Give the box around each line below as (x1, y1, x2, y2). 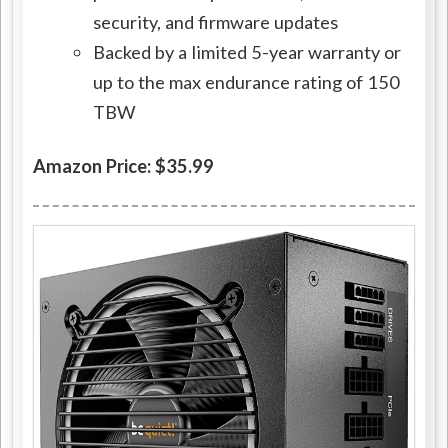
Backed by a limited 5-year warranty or (93, 41, 402, 64)
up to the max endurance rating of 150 (93, 71, 401, 94)
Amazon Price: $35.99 (33, 155, 215, 178)
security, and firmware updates (93, 11, 339, 34)
